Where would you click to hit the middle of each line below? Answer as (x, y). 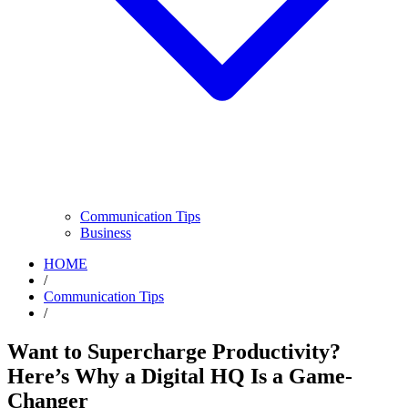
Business (106, 233)
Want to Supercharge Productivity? (174, 351)
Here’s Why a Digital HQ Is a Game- (180, 376)
